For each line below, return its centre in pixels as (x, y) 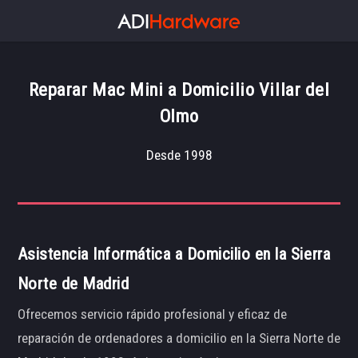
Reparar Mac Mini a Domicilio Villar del (179, 90)
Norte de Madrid (73, 283)
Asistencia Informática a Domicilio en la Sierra (174, 254)
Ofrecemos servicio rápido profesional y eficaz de (152, 314)
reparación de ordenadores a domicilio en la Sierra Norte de (179, 338)
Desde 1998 (179, 155)
